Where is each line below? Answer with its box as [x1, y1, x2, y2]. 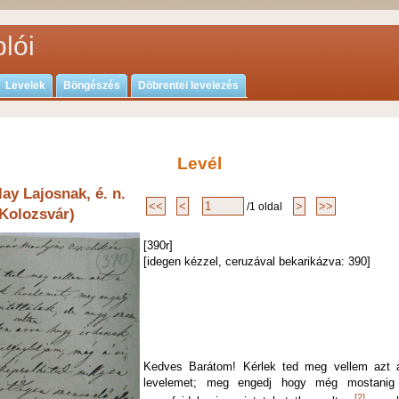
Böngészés [63, 79, 120, 92]
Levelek [5, 79, 45, 92]
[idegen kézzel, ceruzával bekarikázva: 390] [143, 254, 370, 268]
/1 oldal [247, 199, 290, 213]
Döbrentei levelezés [138, 79, 239, 92]
